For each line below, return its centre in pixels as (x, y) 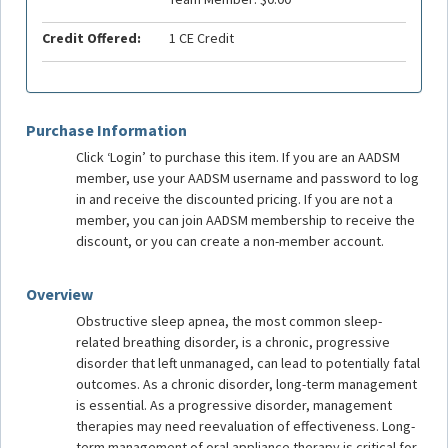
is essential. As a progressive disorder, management (234, 405)
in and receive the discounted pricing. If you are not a (234, 199)
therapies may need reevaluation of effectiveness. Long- (245, 426)
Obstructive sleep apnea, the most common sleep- (229, 321)
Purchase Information (106, 130)
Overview (59, 294)
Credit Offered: (91, 38)
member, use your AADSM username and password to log (247, 178)
